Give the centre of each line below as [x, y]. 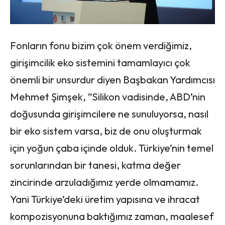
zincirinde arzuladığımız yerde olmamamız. [104, 182]
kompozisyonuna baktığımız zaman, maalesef [112, 216]
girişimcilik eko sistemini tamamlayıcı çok [100, 62]
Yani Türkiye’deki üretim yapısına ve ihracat [105, 199]
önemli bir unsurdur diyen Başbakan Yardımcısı [113, 79]
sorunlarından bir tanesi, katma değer [95, 165]
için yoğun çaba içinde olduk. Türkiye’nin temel [112, 148]
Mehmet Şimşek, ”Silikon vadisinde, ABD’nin [108, 96]
